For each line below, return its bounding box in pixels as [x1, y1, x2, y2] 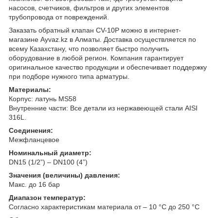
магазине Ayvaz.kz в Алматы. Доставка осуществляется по [9, 35, 196, 43]
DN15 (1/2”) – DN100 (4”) [9, 158, 88, 166]
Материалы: [9, 85, 51, 93]
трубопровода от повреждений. [9, 13, 109, 21]
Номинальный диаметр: [9, 148, 91, 157]
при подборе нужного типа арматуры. [9, 72, 129, 80]
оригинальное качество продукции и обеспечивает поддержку [9, 63, 207, 71]
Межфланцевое [9, 135, 59, 144]
